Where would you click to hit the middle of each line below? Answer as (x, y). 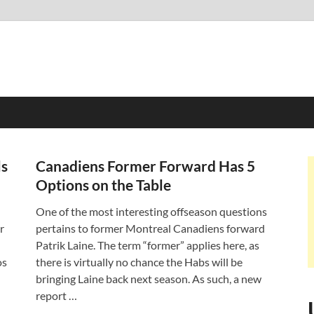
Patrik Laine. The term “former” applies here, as (148, 245)
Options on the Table (103, 185)
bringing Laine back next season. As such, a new (149, 279)
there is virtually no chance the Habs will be (139, 262)
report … (56, 295)
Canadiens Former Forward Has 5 (145, 166)
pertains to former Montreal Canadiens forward (150, 228)
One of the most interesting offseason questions (151, 211)
